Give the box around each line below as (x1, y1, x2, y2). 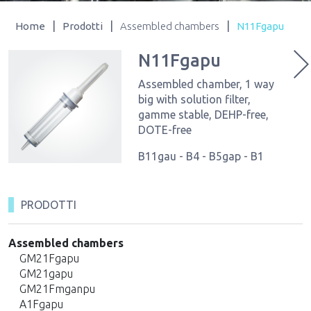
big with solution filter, (137, 93, 251, 106)
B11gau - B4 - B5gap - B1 (137, 150, 264, 162)
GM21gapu (19, 267, 73, 280)
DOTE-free (137, 124, 192, 136)
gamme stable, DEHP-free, (137, 108, 269, 121)
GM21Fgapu (19, 252, 79, 264)
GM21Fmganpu (19, 283, 95, 295)
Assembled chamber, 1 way (137, 78, 274, 90)
